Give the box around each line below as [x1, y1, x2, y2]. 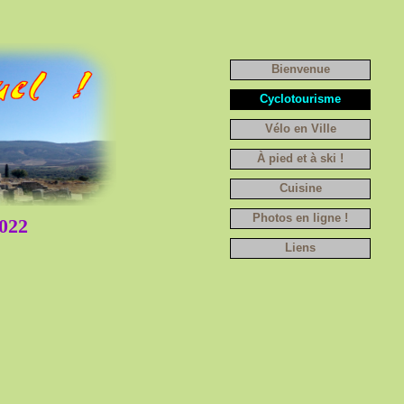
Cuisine [279, 181, 322, 195]
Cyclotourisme [260, 92, 342, 106]
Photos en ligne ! [252, 211, 349, 225]
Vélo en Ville [264, 122, 336, 135]
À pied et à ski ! [257, 151, 344, 165]
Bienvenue [271, 62, 330, 76]
